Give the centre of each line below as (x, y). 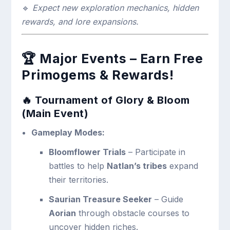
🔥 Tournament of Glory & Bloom (106, 100)
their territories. (78, 180)
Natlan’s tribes (137, 166)
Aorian (62, 213)
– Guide (167, 199)
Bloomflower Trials (87, 152)
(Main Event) (55, 113)
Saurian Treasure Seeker (100, 199)
